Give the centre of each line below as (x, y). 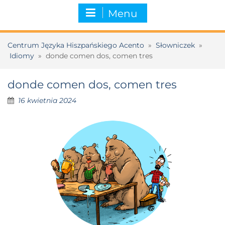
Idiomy (22, 55)
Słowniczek (175, 45)
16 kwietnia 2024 (47, 100)
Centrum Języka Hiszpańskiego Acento (76, 45)
